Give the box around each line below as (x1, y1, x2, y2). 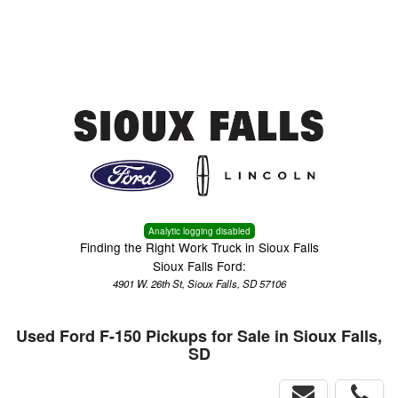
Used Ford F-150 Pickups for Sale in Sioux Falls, (16, 324, 382, 347)
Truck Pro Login (263, 14, 362, 35)
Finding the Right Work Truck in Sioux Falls (79, 238, 319, 256)
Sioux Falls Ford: (152, 257, 246, 275)
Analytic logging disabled (147, 225, 251, 237)
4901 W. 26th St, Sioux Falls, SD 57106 (112, 276, 286, 291)
